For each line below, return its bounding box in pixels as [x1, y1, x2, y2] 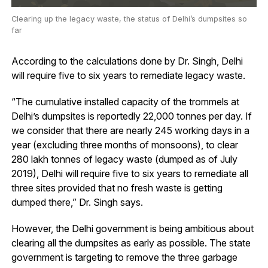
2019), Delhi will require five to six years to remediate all [11, 167, 248, 180]
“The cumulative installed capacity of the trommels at [11, 96, 239, 108]
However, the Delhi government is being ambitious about [11, 223, 254, 235]
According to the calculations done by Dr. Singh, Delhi [11, 55, 243, 68]
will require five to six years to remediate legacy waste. [11, 69, 245, 82]
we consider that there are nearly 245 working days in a [11, 124, 249, 137]
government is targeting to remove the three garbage [11, 251, 237, 264]
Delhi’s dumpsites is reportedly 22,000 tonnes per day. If [11, 110, 252, 123]
